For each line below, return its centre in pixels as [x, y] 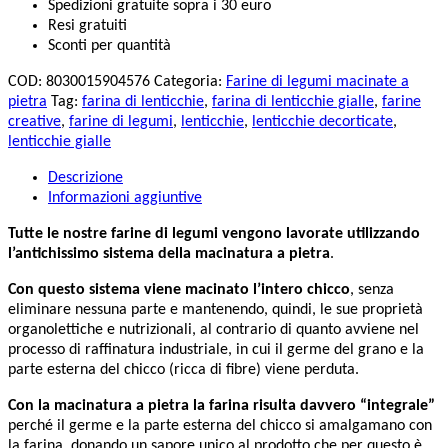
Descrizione [85, 177]
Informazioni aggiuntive [125, 197]
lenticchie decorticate [322, 121]
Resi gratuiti [87, 25]
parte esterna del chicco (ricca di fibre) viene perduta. [183, 369]
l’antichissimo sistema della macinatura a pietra [169, 253]
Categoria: [190, 81]
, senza [372, 289]
